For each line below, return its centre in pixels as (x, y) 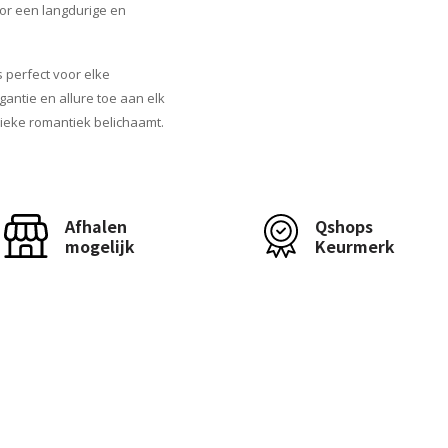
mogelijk (100, 246)
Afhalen (96, 226)
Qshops (344, 226)
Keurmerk (355, 246)
